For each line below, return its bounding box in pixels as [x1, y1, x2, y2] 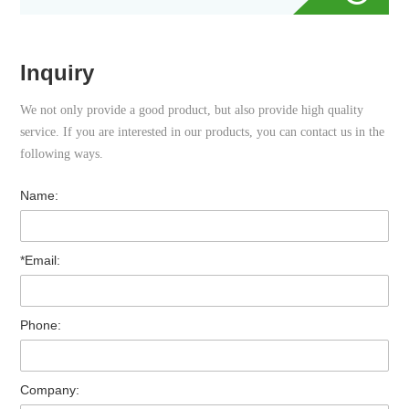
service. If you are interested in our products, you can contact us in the [20, 124, 385, 139]
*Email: [20, 252, 61, 267]
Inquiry [20, 59, 95, 85]
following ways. [20, 146, 104, 161]
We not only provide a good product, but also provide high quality [20, 102, 364, 117]
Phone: [20, 317, 62, 332]
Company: [20, 382, 80, 397]
